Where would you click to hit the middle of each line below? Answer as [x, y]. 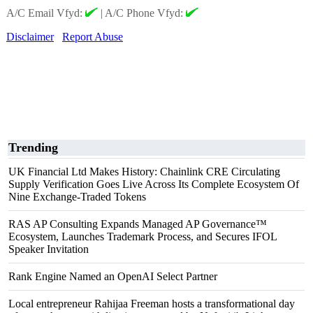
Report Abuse [93, 37]
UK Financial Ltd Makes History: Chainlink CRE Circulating [144, 172]
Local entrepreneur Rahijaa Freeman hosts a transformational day [152, 304]
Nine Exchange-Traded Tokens [77, 197]
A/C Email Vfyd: [46, 13]
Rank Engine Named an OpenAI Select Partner [113, 276]
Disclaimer [30, 37]
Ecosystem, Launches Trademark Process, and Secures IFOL [143, 236]
